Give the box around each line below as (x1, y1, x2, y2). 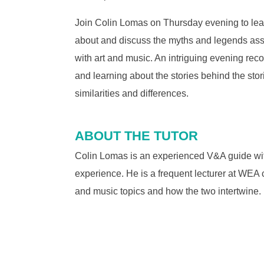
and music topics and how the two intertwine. (75, 186, 261, 196)
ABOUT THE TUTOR (75, 128, 198, 143)
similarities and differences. (75, 88, 189, 98)
